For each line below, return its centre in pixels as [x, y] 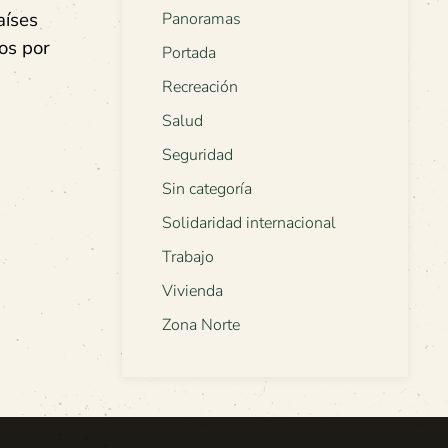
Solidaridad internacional [249, 223]
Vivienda [192, 291]
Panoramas [201, 19]
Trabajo [188, 257]
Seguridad [197, 155]
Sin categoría [207, 189]
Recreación [200, 87]
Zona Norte [201, 325]
